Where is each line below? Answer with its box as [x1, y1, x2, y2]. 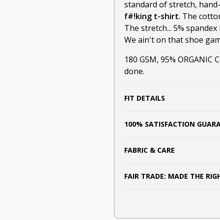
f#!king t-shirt [124, 11, 179, 22]
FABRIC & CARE [124, 145, 175, 155]
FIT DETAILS [124, 93, 165, 103]
